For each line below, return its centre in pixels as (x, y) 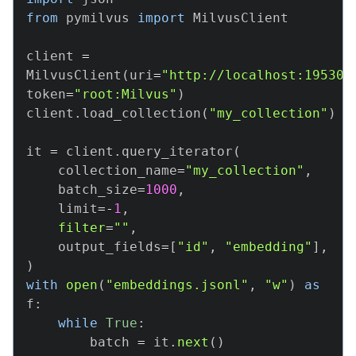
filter (82, 228)
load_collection (141, 113)
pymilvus (98, 18)
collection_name (118, 170)
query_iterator (177, 151)
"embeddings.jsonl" (177, 285)
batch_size (98, 190)
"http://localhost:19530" (257, 75)
